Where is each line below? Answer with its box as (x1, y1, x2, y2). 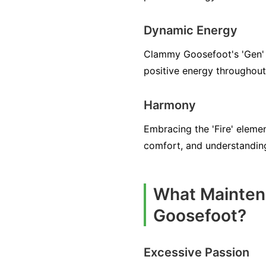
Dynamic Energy (144, 23, 237, 37)
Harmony (144, 97, 196, 112)
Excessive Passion (144, 245, 249, 259)
